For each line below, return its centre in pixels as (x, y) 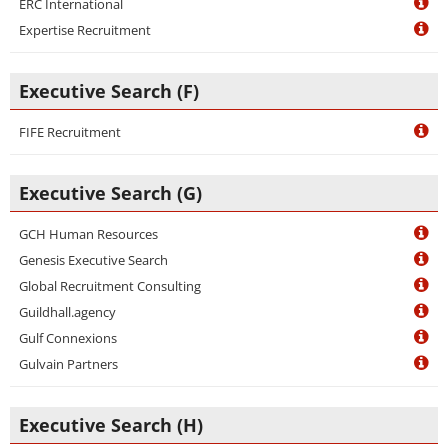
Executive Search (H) (111, 425)
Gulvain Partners (68, 364)
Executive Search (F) (109, 91)
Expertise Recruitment (85, 30)
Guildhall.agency (67, 312)
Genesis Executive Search (93, 260)
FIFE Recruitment (70, 132)
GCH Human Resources (88, 234)
